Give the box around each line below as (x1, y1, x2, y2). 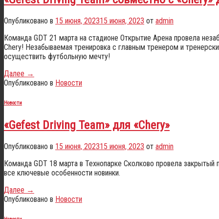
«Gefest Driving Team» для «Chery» (4, 118, 170, 132)
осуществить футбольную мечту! (4, 51, 110, 61)
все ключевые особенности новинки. (4, 168, 120, 177)
